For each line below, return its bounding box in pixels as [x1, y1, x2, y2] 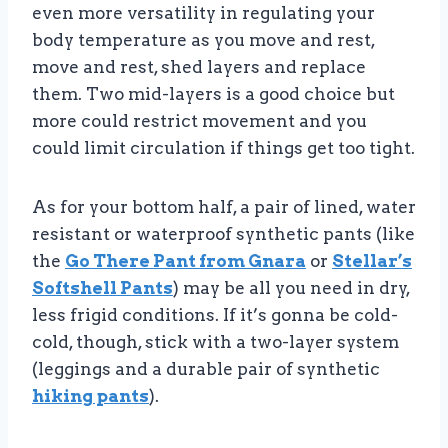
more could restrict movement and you [32, 110, 367, 131]
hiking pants [32, 385, 149, 406]
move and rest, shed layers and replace [32, 56, 366, 77]
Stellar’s [332, 250, 412, 271]
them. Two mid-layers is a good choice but [32, 83, 395, 104]
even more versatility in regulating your [32, 2, 375, 23]
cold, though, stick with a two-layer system [32, 331, 399, 352]
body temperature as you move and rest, [32, 29, 375, 50]
